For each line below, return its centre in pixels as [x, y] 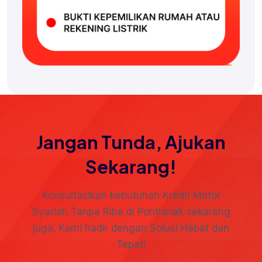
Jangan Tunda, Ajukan [131, 142]
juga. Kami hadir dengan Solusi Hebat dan [131, 228]
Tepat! [131, 245]
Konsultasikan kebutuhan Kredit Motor [131, 196]
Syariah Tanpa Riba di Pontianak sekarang [131, 212]
